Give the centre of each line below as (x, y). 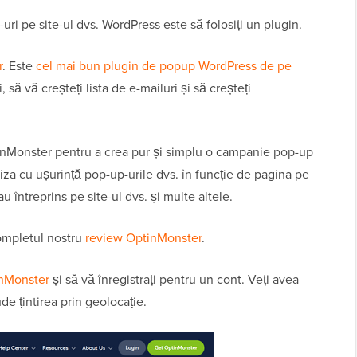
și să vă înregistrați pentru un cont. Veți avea (174, 280)
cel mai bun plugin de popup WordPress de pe (164, 66)
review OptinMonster (143, 238)
